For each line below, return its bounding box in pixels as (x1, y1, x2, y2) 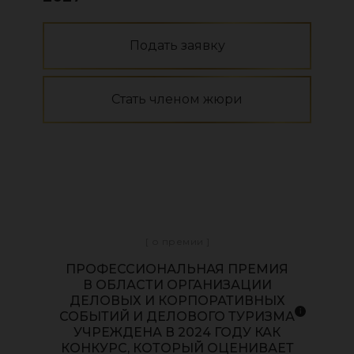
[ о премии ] (145, 235, 210, 247)
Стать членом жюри (111, 92, 243, 107)
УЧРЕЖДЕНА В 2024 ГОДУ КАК (73, 325, 281, 340)
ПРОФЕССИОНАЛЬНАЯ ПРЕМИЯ (66, 262, 288, 277)
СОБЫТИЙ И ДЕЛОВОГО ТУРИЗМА (59, 309, 295, 324)
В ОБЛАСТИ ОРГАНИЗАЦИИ (82, 277, 272, 292)
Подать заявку (129, 38, 225, 53)
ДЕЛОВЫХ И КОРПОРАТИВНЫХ (69, 293, 285, 308)
